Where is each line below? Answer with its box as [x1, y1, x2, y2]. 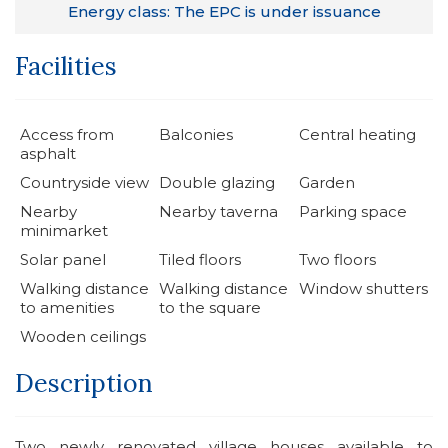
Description [15, 366, 153, 399]
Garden [298, 172, 355, 192]
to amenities [20, 297, 114, 317]
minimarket [20, 220, 108, 240]
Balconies [159, 124, 234, 144]
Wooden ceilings [20, 326, 146, 346]
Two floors [298, 249, 376, 269]
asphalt [20, 143, 76, 163]
